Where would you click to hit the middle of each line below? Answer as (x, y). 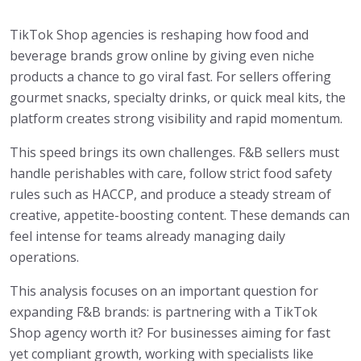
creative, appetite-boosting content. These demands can (180, 216)
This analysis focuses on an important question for (164, 291)
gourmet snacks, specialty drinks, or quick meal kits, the (178, 98)
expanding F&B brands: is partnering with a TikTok (164, 312)
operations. (44, 257)
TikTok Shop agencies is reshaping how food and (159, 35)
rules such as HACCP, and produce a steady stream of (170, 195)
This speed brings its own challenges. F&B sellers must (174, 153)
